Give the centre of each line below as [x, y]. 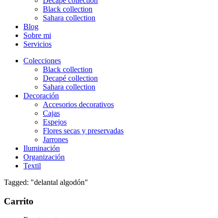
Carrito [19, 201]
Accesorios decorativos [78, 104]
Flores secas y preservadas [83, 131]
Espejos [55, 122]
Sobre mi [37, 35]
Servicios [37, 44]
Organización [44, 157]
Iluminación [42, 148]
